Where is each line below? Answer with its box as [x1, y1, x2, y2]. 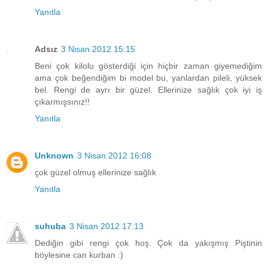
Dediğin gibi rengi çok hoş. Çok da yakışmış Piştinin [35, 237, 262, 248]
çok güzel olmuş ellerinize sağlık [35, 167, 156, 177]
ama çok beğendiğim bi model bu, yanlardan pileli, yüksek [35, 72, 262, 83]
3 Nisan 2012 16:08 [77, 150, 151, 160]
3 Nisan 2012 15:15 [61, 44, 135, 54]
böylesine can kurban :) [35, 249, 123, 260]
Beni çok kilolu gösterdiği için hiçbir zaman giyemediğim [35, 60, 262, 71]
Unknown [35, 150, 74, 160]
